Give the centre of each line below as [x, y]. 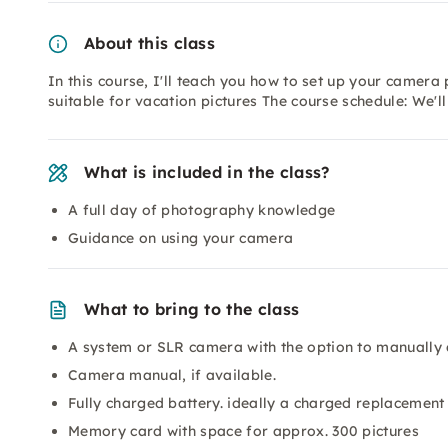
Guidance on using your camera [181, 238]
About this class [150, 43]
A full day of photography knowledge [202, 210]
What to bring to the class [192, 309]
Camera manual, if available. [172, 375]
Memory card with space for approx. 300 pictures [244, 431]
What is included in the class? [207, 172]
